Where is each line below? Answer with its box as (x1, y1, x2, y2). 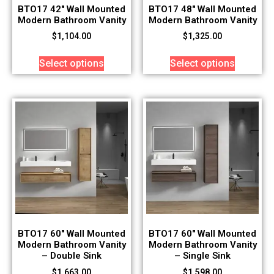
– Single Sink (174, 250, 231, 262)
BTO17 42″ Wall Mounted (18, 3, 125, 15)
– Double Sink (42, 250, 102, 262)
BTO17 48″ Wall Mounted (149, 3, 256, 15)
